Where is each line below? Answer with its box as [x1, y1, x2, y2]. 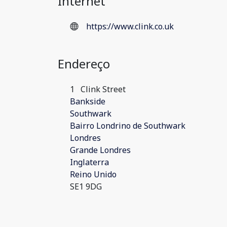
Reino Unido [70, 169, 117, 180]
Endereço [58, 55, 110, 72]
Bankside [70, 96, 105, 107]
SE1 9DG [70, 181, 102, 192]
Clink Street [79, 84, 126, 95]
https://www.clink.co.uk [86, 21, 174, 32]
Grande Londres [70, 144, 131, 156]
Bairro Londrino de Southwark [70, 120, 185, 131]
